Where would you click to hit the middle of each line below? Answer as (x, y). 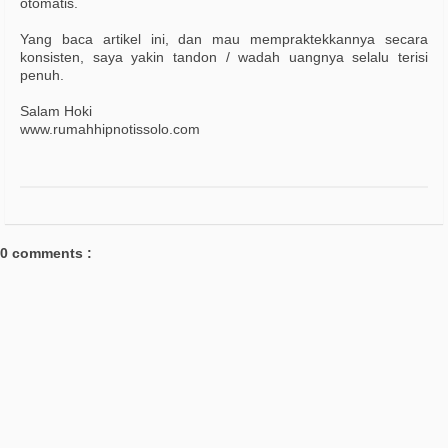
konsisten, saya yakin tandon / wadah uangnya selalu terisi (224, 57)
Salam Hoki (56, 111)
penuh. (42, 75)
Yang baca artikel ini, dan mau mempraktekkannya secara (224, 39)
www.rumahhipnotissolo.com (110, 129)
